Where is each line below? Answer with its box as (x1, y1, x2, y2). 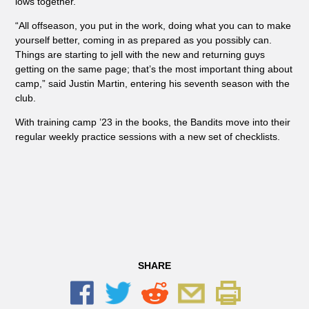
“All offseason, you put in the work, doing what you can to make (14, 20, 291, 32)
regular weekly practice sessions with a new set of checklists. (14, 131, 280, 143)
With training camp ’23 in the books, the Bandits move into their (14, 117, 290, 128)
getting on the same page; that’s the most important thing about (14, 63, 292, 75)
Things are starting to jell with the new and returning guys (14, 49, 265, 61)
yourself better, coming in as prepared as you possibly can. (14, 34, 272, 46)
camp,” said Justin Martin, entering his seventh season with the (14, 78, 290, 90)
